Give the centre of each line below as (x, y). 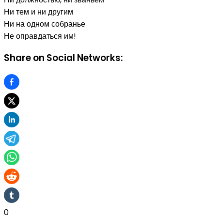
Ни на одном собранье (45, 24)
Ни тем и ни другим (39, 12)
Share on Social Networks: (63, 58)
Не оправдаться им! (40, 36)
